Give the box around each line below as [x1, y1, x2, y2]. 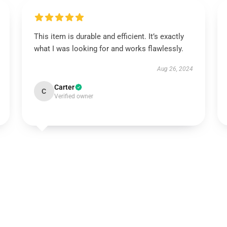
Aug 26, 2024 [157, 65, 194, 72]
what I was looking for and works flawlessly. [33, 44, 185, 53]
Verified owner [54, 93, 93, 100]
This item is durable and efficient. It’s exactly [33, 32, 184, 41]
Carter [54, 83, 74, 91]
